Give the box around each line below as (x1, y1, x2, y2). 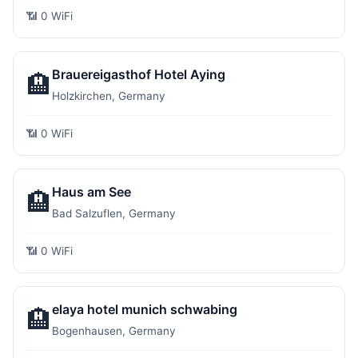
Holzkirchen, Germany (52, 89, 165, 102)
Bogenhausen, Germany (52, 324, 176, 337)
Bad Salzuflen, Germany (52, 207, 176, 220)
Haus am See (52, 184, 131, 200)
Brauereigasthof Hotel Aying (52, 66, 225, 82)
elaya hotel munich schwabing (52, 301, 237, 317)
